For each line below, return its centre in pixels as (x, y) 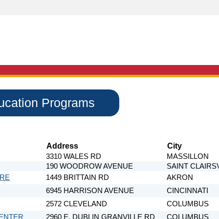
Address (63, 145)
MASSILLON (188, 156)
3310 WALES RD (74, 156)
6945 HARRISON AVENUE (90, 190)
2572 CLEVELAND (77, 204)
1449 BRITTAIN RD (78, 177)
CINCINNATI (188, 190)
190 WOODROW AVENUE (90, 166)
